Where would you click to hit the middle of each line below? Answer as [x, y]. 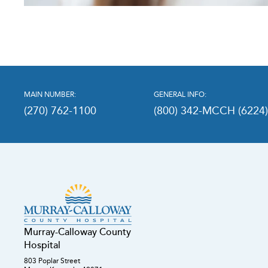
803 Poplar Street [52, 261]
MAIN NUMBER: [50, 95]
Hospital [42, 245]
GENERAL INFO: [180, 95]
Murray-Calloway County [77, 232]
